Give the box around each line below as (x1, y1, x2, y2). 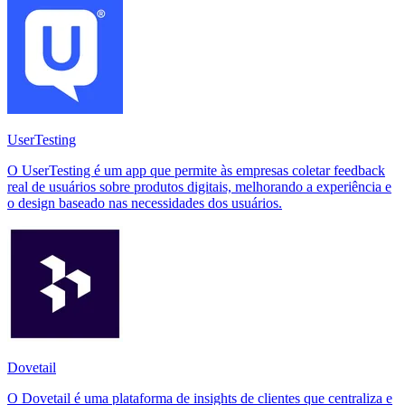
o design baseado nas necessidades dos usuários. (7, 194, 282, 211)
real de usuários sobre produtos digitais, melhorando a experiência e (7, 178, 391, 194)
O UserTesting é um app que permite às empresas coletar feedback (7, 162, 385, 178)
